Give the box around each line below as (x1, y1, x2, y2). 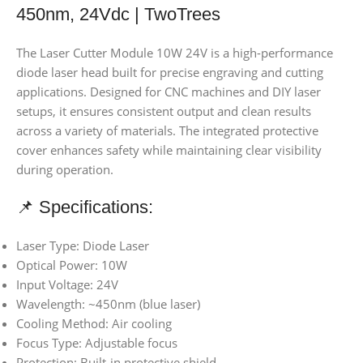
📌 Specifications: (16, 197, 153, 218)
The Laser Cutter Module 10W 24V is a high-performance (16, 45, 333, 62)
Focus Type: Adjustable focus (16, 335, 177, 352)
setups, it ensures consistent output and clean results (16, 103, 311, 120)
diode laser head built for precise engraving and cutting (16, 64, 323, 81)
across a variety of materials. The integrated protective (16, 122, 318, 139)
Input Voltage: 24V (16, 276, 118, 293)
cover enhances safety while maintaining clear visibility (16, 142, 322, 159)
